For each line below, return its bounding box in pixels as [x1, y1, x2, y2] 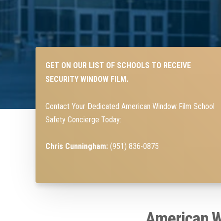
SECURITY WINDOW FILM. [45, 74, 128, 84]
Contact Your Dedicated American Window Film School [45, 101, 215, 111]
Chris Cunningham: [45, 141, 110, 151]
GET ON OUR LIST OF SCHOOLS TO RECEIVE [45, 60, 191, 70]
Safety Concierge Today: [45, 114, 123, 124]
